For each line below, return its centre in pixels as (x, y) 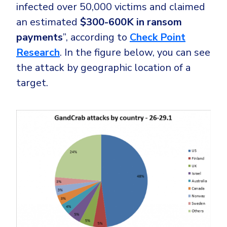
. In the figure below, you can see (135, 53)
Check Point (158, 37)
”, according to (96, 37)
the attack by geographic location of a (103, 68)
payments (40, 37)
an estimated (48, 22)
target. (32, 83)
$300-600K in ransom (131, 22)
